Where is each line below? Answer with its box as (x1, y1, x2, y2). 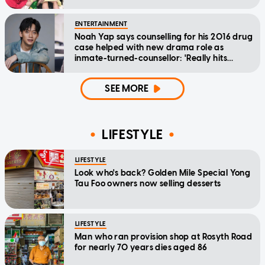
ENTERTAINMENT (75, 20, 128, 28)
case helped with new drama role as (75, 43, 224, 53)
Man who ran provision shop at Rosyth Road (75, 232, 253, 243)
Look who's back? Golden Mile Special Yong (75, 168, 251, 179)
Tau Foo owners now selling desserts (75, 179, 221, 189)
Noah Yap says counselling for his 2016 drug (75, 32, 253, 43)
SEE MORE (105, 83, 149, 95)
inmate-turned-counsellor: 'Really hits (75, 53, 227, 64)
